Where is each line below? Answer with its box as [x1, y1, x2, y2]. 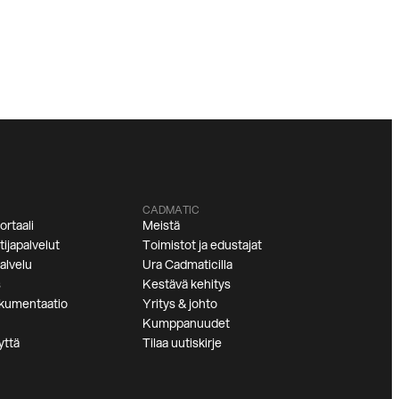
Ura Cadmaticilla [142, 255, 232, 273]
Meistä [142, 216, 180, 234]
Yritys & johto [142, 294, 217, 313]
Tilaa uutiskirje [142, 333, 222, 352]
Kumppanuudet [142, 313, 230, 332]
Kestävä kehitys [142, 274, 231, 293]
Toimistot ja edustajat [142, 235, 262, 254]
